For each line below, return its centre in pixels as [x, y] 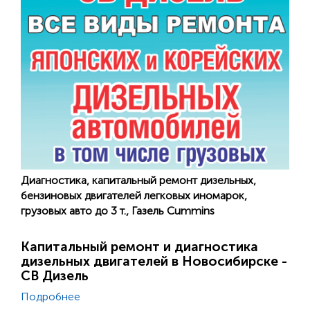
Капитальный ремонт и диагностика [139, 246]
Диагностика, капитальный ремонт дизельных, [138, 180]
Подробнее [51, 296]
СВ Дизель [55, 275]
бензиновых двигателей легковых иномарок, [134, 195]
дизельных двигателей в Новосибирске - [154, 261]
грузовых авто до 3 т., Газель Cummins [118, 210]
